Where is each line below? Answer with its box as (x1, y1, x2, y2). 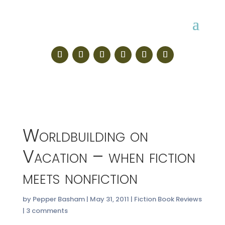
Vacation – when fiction (22, 144, 195, 169)
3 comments (26, 206, 68, 215)
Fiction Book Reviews (134, 194, 202, 204)
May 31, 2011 (89, 194, 129, 204)
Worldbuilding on (22, 123, 148, 148)
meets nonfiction (22, 165, 138, 190)
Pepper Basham (32, 194, 85, 204)
